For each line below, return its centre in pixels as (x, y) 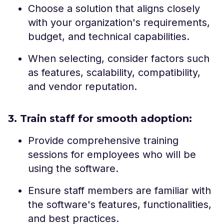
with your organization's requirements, (119, 22)
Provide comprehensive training (103, 140)
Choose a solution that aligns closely (114, 8)
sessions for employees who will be (112, 154)
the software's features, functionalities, (120, 204)
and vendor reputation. (82, 86)
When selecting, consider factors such (119, 58)
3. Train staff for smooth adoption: (100, 118)
